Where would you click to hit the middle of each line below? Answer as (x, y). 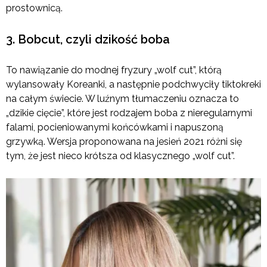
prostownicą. (34, 8)
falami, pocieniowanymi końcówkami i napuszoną (115, 127)
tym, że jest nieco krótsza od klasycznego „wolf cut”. (122, 156)
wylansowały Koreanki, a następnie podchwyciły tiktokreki (133, 84)
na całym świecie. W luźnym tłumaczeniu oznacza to (122, 98)
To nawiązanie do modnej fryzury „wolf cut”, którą (114, 70)
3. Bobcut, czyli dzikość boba (88, 39)
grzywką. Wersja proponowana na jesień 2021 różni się (124, 141)
